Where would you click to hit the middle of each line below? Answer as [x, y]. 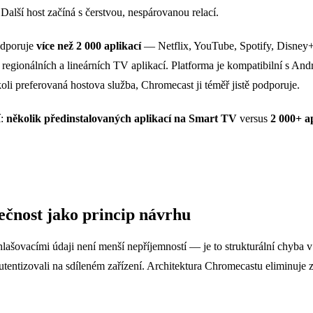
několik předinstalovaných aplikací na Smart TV [122, 119]
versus [254, 119]
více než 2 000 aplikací [89, 46]
